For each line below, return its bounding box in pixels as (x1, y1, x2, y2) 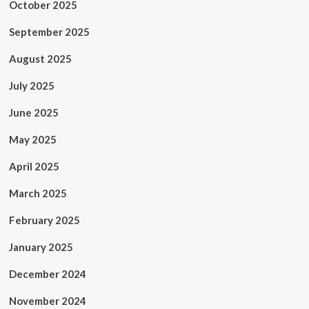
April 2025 (8, 160, 59, 172)
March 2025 (8, 187, 67, 199)
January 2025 (8, 241, 73, 253)
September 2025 (8, 26, 90, 38)
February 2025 (8, 214, 80, 226)
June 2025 (8, 106, 59, 119)
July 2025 (8, 79, 54, 92)
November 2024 (8, 295, 86, 307)
